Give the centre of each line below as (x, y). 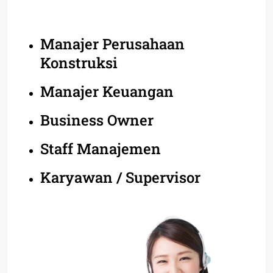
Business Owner (97, 120)
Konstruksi (79, 62)
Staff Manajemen (101, 148)
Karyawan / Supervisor (120, 177)
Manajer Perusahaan (112, 44)
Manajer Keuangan (107, 91)
